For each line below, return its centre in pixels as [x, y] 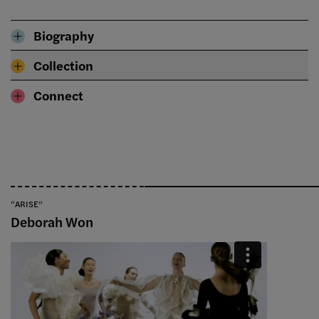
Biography [64, 36]
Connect [58, 95]
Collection [63, 66]
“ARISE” [27, 204]
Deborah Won [52, 222]
